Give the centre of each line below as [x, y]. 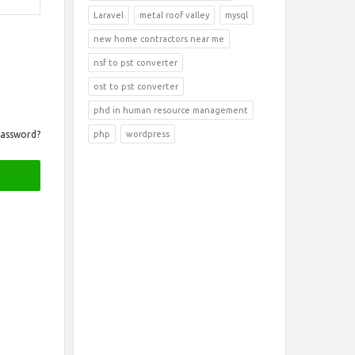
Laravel [109, 15]
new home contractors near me [159, 39]
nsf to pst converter [136, 63]
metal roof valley [174, 15]
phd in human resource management [171, 110]
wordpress [148, 134]
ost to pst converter [136, 86]
